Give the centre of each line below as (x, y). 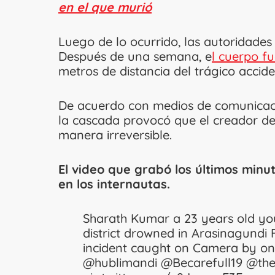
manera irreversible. (117, 135)
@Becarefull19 (202, 263)
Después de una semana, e (135, 56)
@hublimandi (120, 263)
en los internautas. (114, 184)
